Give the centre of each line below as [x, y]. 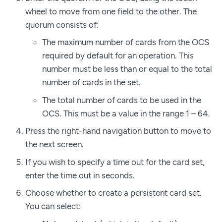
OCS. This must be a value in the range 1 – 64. [126, 113]
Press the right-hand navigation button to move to [118, 131]
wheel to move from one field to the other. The [111, 11]
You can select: [53, 206]
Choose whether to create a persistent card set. [113, 193]
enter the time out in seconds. [80, 175]
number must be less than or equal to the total [127, 69]
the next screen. [55, 144]
